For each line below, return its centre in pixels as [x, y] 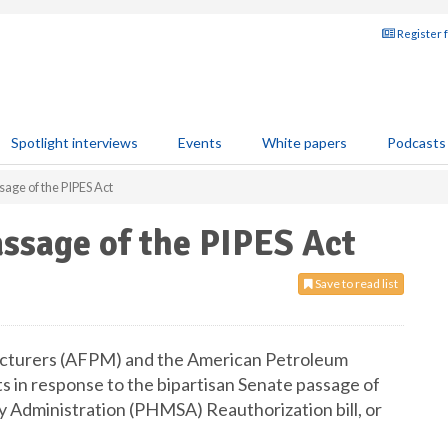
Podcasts [416, 142]
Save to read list [355, 283]
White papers [304, 142]
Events [200, 142]
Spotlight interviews [74, 142]
